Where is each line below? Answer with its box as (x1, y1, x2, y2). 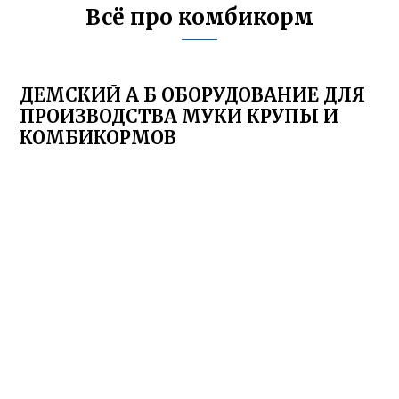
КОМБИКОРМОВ (20, 126, 177, 149)
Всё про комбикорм (85, 4, 313, 31)
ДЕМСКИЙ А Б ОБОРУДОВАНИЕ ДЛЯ (20, 84, 366, 106)
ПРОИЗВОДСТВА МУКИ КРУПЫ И (20, 105, 339, 127)
